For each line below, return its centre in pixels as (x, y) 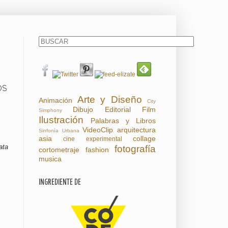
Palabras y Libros (123, 121)
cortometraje (59, 150)
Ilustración (61, 120)
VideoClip (98, 130)
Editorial (118, 109)
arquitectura (137, 130)
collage (145, 138)
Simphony (50, 110)
